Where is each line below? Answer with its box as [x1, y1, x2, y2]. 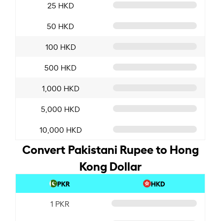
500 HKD [44, 61, 77, 73]
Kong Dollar [79, 156, 142, 174]
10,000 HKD [39, 123, 82, 135]
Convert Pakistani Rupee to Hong [22, 140, 199, 157]
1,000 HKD [41, 82, 79, 93]
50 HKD [47, 20, 74, 31]
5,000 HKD [41, 103, 80, 114]
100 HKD [45, 40, 76, 52]
